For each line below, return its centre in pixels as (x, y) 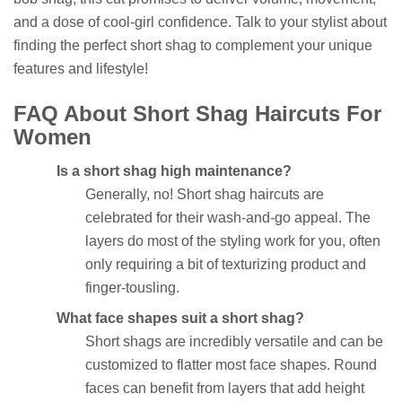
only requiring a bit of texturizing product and (226, 265)
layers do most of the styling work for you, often (233, 241)
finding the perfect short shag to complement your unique (193, 45)
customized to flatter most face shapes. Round (231, 365)
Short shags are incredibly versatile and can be (234, 342)
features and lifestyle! (81, 68)
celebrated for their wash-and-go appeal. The (228, 218)
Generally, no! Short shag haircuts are (205, 195)
